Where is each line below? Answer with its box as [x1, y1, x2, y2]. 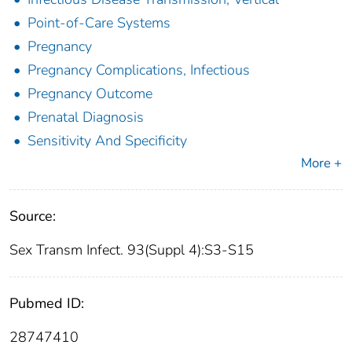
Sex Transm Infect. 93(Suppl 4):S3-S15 [9, 240, 254, 260]
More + [301, 154, 342, 173]
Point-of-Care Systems [27, 13, 170, 33]
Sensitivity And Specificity [27, 131, 187, 151]
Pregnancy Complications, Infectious [27, 60, 250, 80]
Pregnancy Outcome [27, 84, 152, 104]
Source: [9, 207, 56, 226]
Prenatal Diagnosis [27, 108, 144, 127]
